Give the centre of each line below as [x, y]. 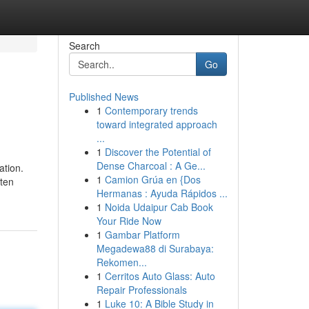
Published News [103, 97]
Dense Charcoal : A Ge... [151, 166]
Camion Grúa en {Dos [152, 179]
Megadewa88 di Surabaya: [155, 248]
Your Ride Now [129, 221]
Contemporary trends [151, 110]
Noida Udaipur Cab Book [159, 207]
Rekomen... [121, 262]
